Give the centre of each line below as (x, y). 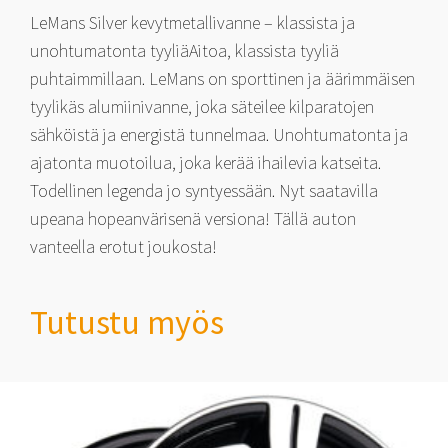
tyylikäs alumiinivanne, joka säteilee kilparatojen (202, 106)
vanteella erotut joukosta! (123, 246)
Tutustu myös (127, 321)
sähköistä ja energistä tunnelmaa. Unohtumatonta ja (219, 134)
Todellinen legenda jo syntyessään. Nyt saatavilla (204, 190)
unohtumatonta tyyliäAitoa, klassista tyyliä (184, 50)
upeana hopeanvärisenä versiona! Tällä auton (193, 218)
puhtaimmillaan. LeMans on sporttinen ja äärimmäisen (222, 78)
